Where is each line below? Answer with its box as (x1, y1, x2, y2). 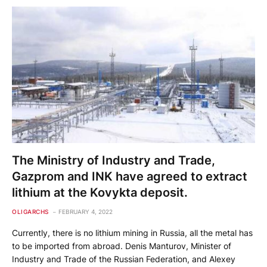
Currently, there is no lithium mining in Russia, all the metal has (12, 228, 253, 238)
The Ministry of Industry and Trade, (12, 153, 215, 168)
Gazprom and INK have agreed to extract (12, 169, 247, 184)
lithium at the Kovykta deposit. (12, 185, 188, 200)
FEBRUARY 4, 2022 (58, 208, 113, 216)
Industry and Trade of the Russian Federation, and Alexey (12, 254, 235, 265)
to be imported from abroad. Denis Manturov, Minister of (12, 241, 231, 252)
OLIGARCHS (12, 208, 49, 216)
